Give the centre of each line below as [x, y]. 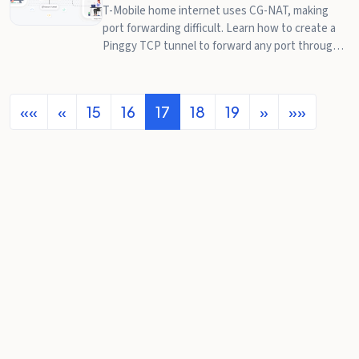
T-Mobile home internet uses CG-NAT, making [216, 11]
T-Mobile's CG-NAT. [150, 64]
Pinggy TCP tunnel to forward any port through [221, 46]
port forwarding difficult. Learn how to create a [219, 28]
